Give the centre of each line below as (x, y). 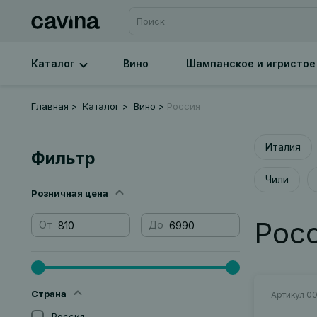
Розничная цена (69, 193)
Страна (48, 294)
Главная (50, 106)
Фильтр (63, 158)
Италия (283, 147)
